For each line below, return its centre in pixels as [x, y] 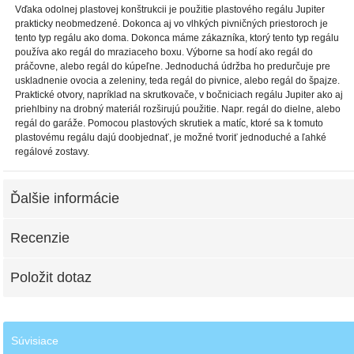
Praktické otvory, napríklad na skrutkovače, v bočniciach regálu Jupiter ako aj [179, 95]
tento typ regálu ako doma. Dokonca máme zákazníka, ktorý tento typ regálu [177, 38]
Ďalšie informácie [65, 199]
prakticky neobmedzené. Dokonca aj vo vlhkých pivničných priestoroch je [172, 24]
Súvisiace [35, 341]
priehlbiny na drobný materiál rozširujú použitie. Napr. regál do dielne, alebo [178, 109]
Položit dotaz [51, 278]
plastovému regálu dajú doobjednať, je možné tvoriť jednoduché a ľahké [171, 138]
